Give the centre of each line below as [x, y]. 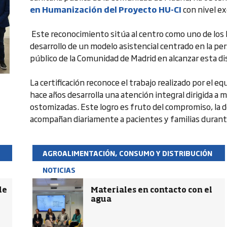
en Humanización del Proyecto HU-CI [106, 9]
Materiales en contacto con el [152, 190]
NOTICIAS [59, 170]
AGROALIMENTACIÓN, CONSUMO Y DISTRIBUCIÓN [127, 153]
